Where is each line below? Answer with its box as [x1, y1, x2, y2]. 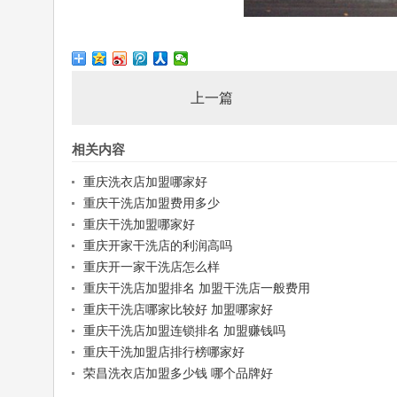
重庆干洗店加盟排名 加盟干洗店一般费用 [82, 281, 310, 296]
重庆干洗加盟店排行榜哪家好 [82, 345, 245, 360]
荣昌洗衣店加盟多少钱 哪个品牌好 [82, 366, 273, 381]
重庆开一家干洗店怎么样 [82, 260, 220, 275]
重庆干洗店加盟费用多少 [82, 196, 220, 211]
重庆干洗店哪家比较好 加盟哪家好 [82, 302, 273, 317]
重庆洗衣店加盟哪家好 [82, 175, 207, 190]
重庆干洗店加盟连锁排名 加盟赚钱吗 [82, 323, 285, 339]
